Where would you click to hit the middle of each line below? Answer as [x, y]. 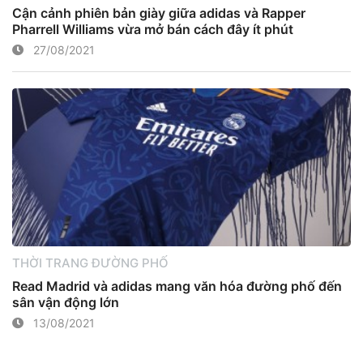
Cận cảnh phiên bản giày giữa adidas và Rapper [159, 13]
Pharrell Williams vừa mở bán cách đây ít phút [153, 29]
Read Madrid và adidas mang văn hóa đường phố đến [177, 286]
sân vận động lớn [66, 302]
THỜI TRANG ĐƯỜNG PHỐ [90, 263]
